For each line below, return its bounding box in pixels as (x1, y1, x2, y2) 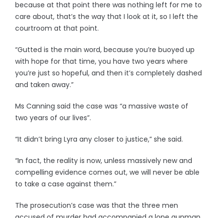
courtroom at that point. (15, 23, 99, 33)
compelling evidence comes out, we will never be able (15, 167, 200, 177)
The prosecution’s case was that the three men (15, 200, 179, 210)
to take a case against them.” (15, 179, 117, 189)
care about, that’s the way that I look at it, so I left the (15, 12, 199, 21)
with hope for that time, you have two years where (15, 56, 188, 66)
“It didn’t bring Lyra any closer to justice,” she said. (15, 134, 183, 144)
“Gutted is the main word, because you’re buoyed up (15, 45, 195, 54)
